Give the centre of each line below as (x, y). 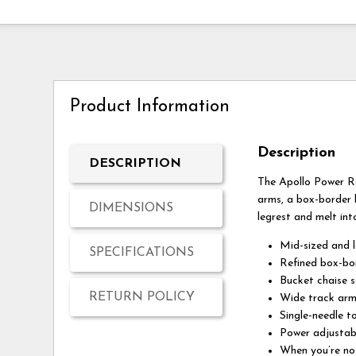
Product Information (150, 107)
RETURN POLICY (142, 297)
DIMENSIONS (132, 208)
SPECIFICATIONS (142, 252)
